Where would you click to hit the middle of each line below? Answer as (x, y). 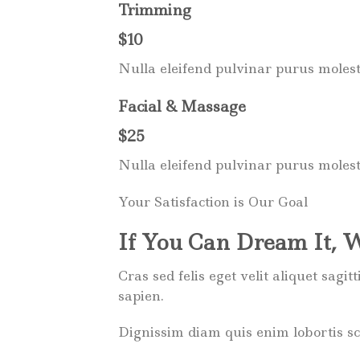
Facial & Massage (182, 107)
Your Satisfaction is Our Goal (213, 201)
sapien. (141, 295)
